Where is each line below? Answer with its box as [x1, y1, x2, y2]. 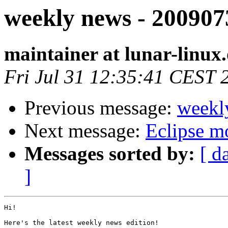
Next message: [24, 120, 146, 142]
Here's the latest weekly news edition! [4, 219, 159, 227]
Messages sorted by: [24, 142, 195, 165]
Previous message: [24, 97, 177, 119]
